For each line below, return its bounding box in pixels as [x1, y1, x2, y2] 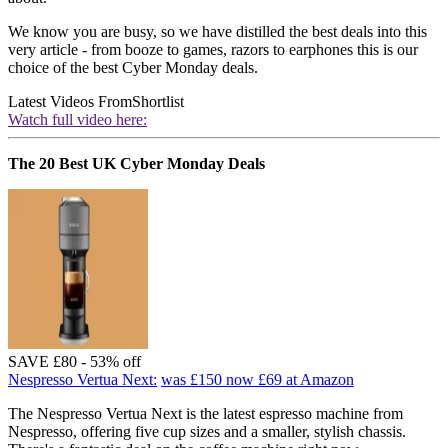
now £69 [226, 370, 282, 388]
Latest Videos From [8, 92, 132, 110]
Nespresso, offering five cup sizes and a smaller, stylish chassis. [8, 422, 406, 440]
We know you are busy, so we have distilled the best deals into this [8, 22, 427, 40]
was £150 [161, 370, 222, 388]
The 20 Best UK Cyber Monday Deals [8, 154, 265, 172]
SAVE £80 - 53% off [8, 352, 141, 370]
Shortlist [132, 92, 184, 110]
